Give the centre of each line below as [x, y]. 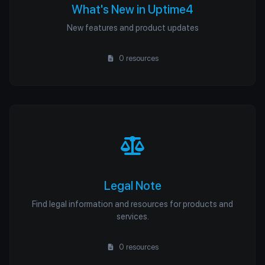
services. [132, 216]
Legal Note [132, 186]
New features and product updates [132, 28]
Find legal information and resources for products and [132, 204]
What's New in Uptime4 [132, 9]
